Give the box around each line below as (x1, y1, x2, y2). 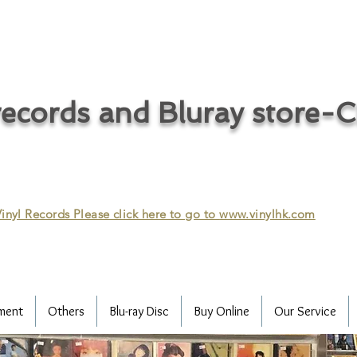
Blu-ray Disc (108, 304, 169, 319)
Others (47, 304, 84, 319)
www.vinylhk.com (219, 206, 316, 222)
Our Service (273, 304, 336, 319)
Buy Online (193, 304, 249, 319)
